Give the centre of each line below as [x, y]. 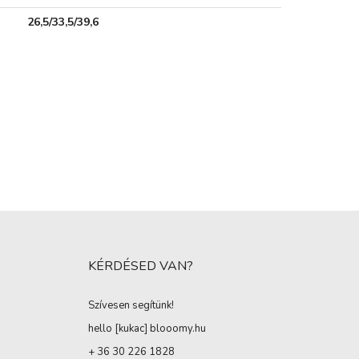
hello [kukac [116, 329]
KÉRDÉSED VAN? [140, 266]
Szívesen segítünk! [131, 306]
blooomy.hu [177, 329]
